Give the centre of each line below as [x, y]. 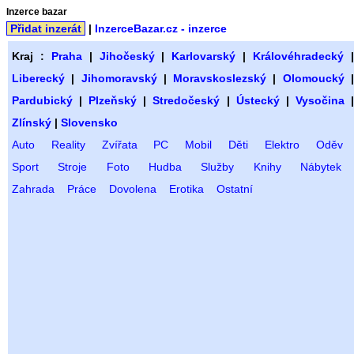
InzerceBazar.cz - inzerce [161, 28]
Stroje [73, 167]
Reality [68, 145]
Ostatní [235, 189]
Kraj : [32, 56]
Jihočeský [127, 56]
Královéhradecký [299, 56]
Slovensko [89, 122]
